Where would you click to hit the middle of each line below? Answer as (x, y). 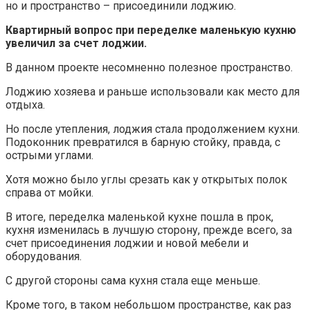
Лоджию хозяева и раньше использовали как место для (153, 92)
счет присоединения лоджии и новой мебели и (127, 244)
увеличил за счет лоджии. (76, 44)
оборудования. (44, 257)
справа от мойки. (49, 193)
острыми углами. (49, 156)
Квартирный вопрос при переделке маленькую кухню (151, 30)
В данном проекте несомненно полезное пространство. (149, 68)
